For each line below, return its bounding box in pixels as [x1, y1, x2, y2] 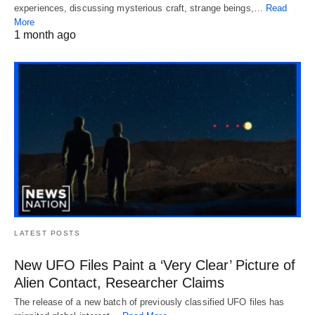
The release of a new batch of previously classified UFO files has [14, 297, 285, 308]
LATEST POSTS [14, 229, 80, 238]
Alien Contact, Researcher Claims [14, 275, 224, 291]
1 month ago [14, 28, 76, 41]
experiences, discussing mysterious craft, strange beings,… [14, 2, 266, 13]
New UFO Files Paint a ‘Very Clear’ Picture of [14, 257, 295, 274]
